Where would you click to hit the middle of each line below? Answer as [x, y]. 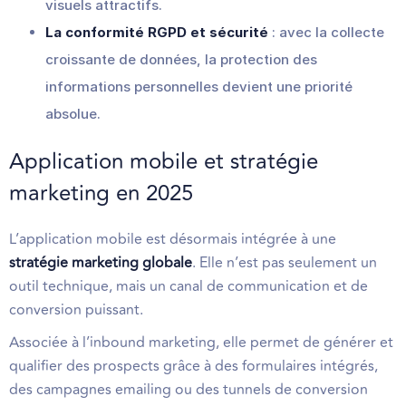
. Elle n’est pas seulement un [285, 262]
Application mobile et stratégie [164, 161]
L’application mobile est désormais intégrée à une [173, 239]
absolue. [73, 113]
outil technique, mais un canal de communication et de [188, 286]
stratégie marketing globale [101, 262]
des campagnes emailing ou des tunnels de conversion [188, 389]
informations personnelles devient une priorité [199, 86]
